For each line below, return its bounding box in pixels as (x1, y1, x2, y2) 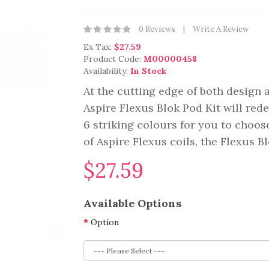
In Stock (130, 65, 166, 76)
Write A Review (193, 24, 249, 34)
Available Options (83, 196, 181, 210)
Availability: (83, 65, 130, 76)
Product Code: (83, 53, 144, 64)
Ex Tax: (83, 41, 114, 52)
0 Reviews (139, 24, 175, 34)
